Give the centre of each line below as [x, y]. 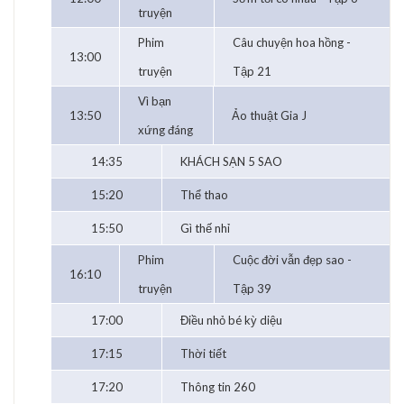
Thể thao [204, 195]
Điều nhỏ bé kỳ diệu [231, 321]
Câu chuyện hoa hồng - [292, 43]
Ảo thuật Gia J [269, 116]
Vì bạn [155, 101]
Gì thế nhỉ [205, 229]
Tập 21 [252, 72]
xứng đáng [165, 130]
